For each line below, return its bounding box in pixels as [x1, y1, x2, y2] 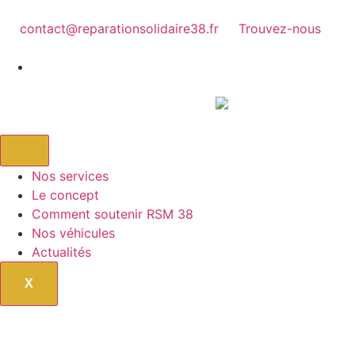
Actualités [32, 243, 91, 260]
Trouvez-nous [239, 21, 321, 36]
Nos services [32, 167, 109, 184]
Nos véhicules [32, 224, 115, 241]
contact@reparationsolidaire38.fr [20, 21, 219, 36]
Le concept [32, 186, 99, 203]
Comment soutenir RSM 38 [32, 205, 193, 222]
